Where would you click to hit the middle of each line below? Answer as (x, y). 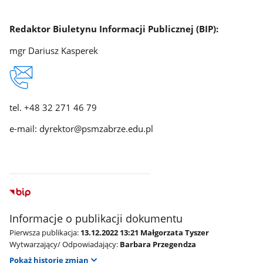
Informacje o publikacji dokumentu (96, 219)
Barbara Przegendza (158, 245)
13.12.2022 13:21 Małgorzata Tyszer (145, 233)
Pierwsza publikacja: (44, 233)
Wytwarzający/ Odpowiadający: (64, 245)
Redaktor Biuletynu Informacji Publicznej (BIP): (114, 29)
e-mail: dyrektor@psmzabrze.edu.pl (82, 129)
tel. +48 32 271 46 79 (53, 107)
